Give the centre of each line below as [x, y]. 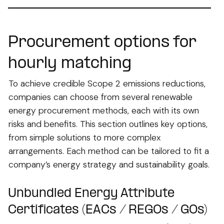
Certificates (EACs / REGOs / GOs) [108, 210]
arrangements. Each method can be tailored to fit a [109, 151]
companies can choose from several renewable [100, 97]
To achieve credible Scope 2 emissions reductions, [107, 83]
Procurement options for [102, 43]
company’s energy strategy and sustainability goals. [109, 164]
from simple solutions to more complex [84, 137]
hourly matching [70, 64]
